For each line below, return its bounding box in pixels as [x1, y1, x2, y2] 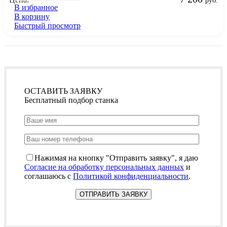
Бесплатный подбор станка [24, 95, 118, 104]
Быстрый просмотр [14, 21, 81, 30]
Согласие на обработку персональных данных [24, 162, 184, 171]
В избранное [14, 3, 58, 12]
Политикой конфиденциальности [73, 171, 188, 180]
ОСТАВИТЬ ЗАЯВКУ [24, 86, 102, 95]
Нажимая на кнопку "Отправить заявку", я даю [34, 153, 198, 162]
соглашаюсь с [24, 171, 73, 180]
